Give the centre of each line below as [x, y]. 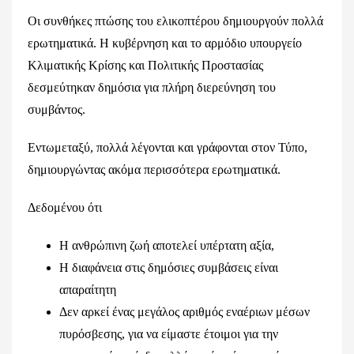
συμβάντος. [56, 109]
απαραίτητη [88, 290]
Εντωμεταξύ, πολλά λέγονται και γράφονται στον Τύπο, [168, 147]
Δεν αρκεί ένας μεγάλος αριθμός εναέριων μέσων [185, 312]
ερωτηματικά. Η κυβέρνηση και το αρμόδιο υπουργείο [165, 43]
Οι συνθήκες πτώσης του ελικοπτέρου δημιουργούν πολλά [175, 21]
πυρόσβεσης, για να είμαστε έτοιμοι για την [169, 334]
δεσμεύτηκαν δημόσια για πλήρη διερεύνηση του [152, 87]
